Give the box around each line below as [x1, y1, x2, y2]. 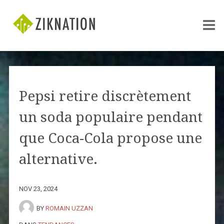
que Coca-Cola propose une [18, 129, 202, 146]
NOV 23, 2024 [18, 184, 57, 192]
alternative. [18, 150, 97, 167]
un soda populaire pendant [18, 108, 202, 125]
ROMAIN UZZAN [45, 204, 93, 212]
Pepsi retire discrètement [18, 87, 191, 104]
